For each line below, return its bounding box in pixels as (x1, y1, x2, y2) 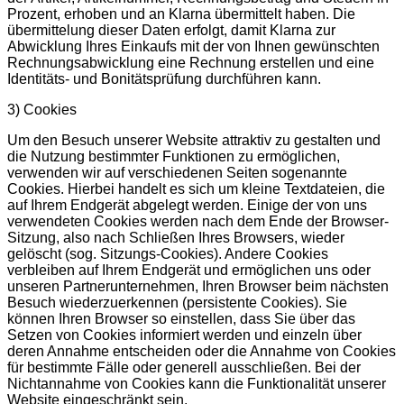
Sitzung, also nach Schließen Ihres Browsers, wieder (7, 229, 344, 245)
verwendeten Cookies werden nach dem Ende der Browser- (7, 213, 389, 229)
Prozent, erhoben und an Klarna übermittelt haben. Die (7, 5, 355, 22)
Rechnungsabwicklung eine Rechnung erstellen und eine (7, 54, 374, 70)
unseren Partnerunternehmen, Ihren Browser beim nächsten (7, 278, 389, 294)
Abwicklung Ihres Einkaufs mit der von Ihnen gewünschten (7, 38, 380, 54)
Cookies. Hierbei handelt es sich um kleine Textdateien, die (7, 180, 385, 197)
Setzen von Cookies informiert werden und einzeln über (7, 326, 362, 343)
